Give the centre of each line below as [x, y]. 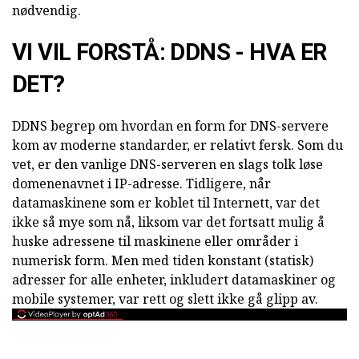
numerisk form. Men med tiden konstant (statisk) [163, 260]
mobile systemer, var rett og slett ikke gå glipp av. [165, 299]
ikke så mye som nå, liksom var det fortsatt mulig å [168, 222]
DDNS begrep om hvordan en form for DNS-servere [170, 126]
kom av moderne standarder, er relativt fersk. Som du [177, 145]
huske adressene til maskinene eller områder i [155, 241]
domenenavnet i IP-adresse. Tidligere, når [141, 184]
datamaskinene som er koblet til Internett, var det [166, 203]
